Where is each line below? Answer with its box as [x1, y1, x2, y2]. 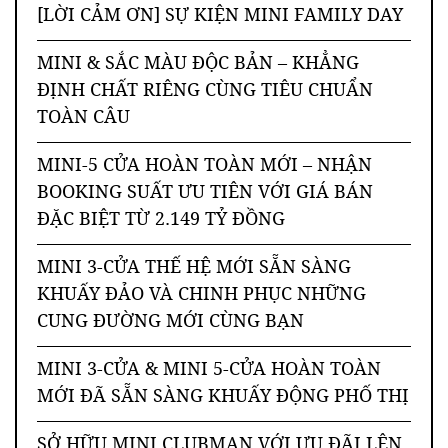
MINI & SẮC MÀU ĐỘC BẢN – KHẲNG [37, 55, 359, 74]
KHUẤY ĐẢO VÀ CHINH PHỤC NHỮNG [37, 286, 366, 305]
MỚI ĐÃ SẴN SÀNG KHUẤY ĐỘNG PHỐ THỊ [37, 388, 409, 407]
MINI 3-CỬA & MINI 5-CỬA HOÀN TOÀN [37, 361, 381, 380]
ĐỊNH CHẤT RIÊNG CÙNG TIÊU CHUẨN [37, 82, 373, 101]
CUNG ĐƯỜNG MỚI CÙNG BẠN [37, 313, 304, 332]
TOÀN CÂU [37, 109, 130, 128]
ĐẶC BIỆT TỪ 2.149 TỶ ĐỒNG [37, 211, 285, 230]
